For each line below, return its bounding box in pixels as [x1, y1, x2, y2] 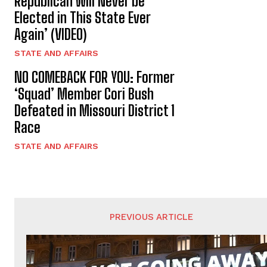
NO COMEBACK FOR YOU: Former [14, 68, 175, 86]
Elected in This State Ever [14, 8, 151, 26]
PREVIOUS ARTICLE [110, 211, 194, 222]
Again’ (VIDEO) [14, 25, 86, 43]
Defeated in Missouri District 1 [14, 101, 175, 119]
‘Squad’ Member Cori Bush [14, 85, 154, 103]
